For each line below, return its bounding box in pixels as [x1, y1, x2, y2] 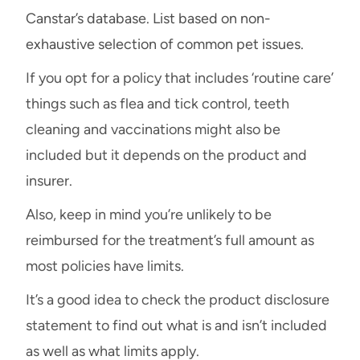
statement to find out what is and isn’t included [26, 316, 327, 334]
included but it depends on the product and [26, 145, 307, 164]
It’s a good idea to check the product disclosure [26, 290, 329, 309]
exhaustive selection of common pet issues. [26, 35, 304, 53]
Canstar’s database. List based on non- [26, 9, 271, 27]
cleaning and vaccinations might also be [26, 120, 280, 138]
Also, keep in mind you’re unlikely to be [26, 205, 272, 223]
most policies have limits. [26, 256, 184, 275]
